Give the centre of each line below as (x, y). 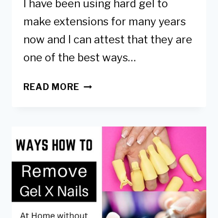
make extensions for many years (105, 22)
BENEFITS (102, 169)
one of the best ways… (80, 58)
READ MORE (51, 87)
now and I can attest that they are (108, 40)
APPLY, (95, 155)
